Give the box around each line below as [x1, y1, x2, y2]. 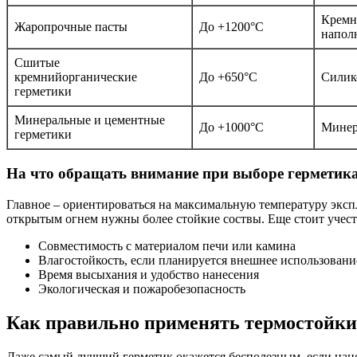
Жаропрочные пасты [14, 20, 127, 34]
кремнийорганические [14, 70, 137, 84]
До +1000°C [199, 120, 264, 135]
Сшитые [14, 56, 60, 70]
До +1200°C [199, 20, 264, 34]
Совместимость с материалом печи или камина [38, 238, 296, 253]
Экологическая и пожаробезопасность [38, 281, 245, 296]
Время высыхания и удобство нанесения [38, 267, 259, 281]
